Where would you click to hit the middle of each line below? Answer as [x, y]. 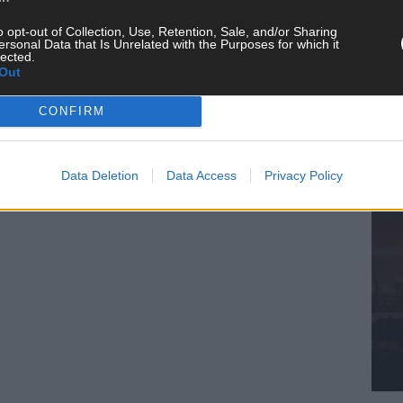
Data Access [201, 175]
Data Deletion [99, 175]
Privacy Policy [303, 175]
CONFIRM [72, 111]
